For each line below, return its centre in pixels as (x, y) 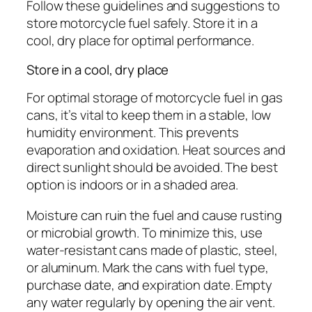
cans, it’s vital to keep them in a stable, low (149, 115)
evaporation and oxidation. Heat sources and (156, 150)
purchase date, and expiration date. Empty (149, 284)
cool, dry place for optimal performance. (140, 41)
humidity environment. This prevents (133, 133)
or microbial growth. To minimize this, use (145, 232)
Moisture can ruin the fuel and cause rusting (154, 215)
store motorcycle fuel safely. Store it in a (142, 23)
